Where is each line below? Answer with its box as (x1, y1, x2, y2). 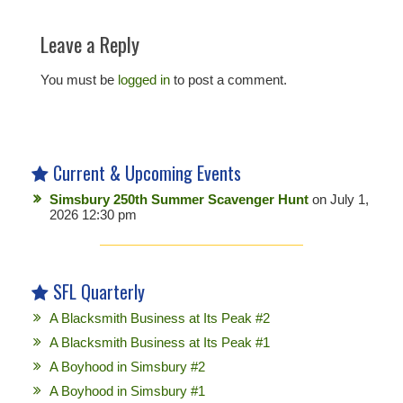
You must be (40, 72, 118, 88)
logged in (118, 72, 170, 88)
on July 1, (309, 191, 369, 207)
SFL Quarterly (53, 277, 145, 305)
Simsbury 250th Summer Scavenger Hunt (49, 191, 309, 207)
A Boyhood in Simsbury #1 (49, 382, 205, 399)
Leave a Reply (40, 29, 139, 60)
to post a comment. (170, 72, 287, 88)
